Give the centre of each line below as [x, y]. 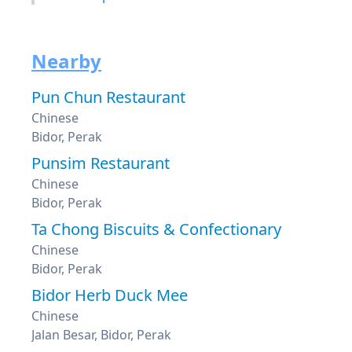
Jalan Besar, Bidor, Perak [101, 335]
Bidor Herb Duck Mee [110, 295]
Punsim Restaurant [101, 163]
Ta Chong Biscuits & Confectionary [156, 229]
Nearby [66, 61]
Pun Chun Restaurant [108, 97]
